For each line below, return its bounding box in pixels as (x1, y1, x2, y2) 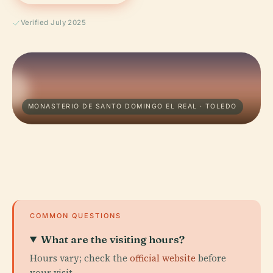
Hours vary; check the (30, 252, 130, 264)
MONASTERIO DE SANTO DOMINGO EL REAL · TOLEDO (28, 102, 237, 110)
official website (130, 252, 196, 264)
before (196, 252, 226, 264)
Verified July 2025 (21, 18, 87, 27)
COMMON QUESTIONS (30, 211, 121, 220)
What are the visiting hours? (41, 233, 185, 246)
